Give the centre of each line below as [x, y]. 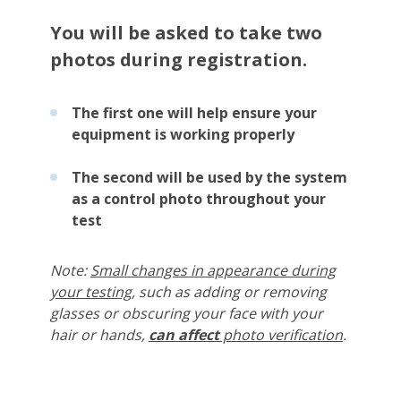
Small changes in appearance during [213, 270]
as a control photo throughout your [199, 199]
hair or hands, [99, 335]
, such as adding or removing [229, 292]
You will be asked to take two [186, 33]
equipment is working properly [183, 134]
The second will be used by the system [209, 177]
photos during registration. [179, 60]
